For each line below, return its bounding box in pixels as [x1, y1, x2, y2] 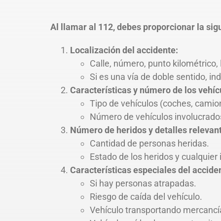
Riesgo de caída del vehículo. [90, 191, 202, 202]
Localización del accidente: [70, 44, 178, 55]
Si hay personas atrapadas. [90, 178, 196, 188]
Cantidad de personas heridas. [90, 138, 209, 148]
